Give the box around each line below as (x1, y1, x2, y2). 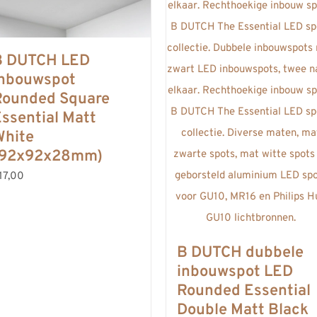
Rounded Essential (177, 281, 311, 301)
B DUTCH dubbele (177, 243, 304, 263)
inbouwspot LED (177, 262, 293, 282)
